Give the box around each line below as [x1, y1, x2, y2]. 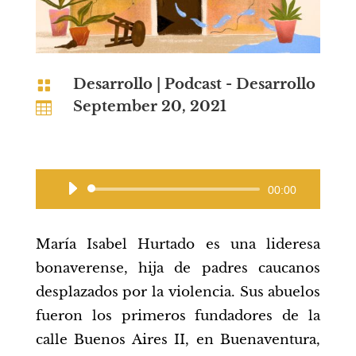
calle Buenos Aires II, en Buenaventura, [35, 331, 321, 348]
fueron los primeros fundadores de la [35, 307, 321, 324]
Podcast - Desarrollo [164, 75, 315, 93]
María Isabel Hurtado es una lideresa [35, 235, 321, 253]
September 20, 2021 [72, 97, 226, 115]
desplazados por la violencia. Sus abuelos [35, 283, 321, 300]
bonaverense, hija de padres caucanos [35, 259, 321, 277]
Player [176, 199, 215, 215]
